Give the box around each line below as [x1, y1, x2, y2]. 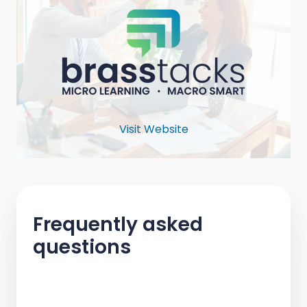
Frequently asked [33, 211, 203, 238]
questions [33, 234, 131, 261]
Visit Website [119, 121, 188, 138]
